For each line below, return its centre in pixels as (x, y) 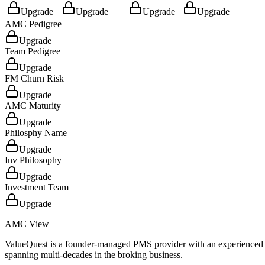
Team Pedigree (33, 51)
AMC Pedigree (33, 24)
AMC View (27, 224)
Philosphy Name (36, 132)
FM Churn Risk (34, 78)
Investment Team (37, 187)
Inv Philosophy (33, 160)
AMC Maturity (33, 105)
